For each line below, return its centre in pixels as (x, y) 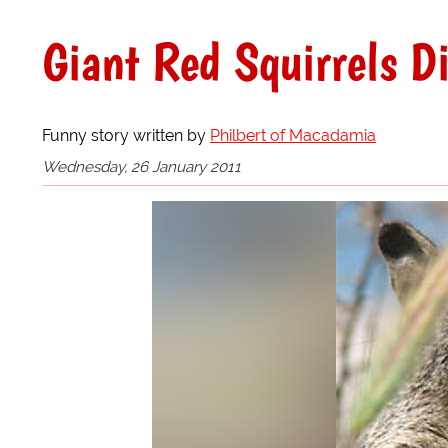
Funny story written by (126, 135)
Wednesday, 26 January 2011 (141, 166)
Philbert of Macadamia (293, 135)
